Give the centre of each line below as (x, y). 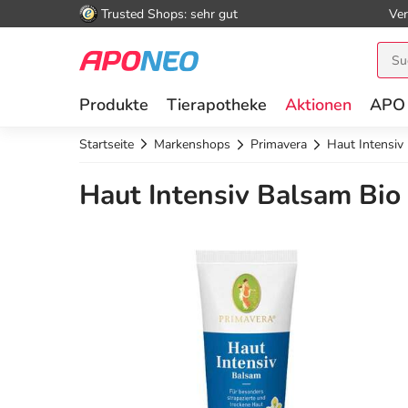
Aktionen (318, 105)
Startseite (107, 144)
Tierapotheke (217, 105)
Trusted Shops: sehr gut (169, 14)
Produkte (114, 105)
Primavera (279, 144)
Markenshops (192, 144)
